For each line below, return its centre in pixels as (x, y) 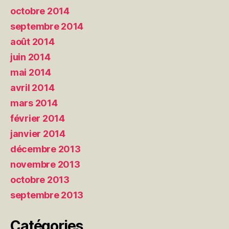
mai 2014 (31, 72)
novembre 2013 (45, 164)
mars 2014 (34, 103)
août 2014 (32, 41)
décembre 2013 (45, 149)
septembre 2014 (47, 26)
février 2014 (38, 118)
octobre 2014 (40, 11)
